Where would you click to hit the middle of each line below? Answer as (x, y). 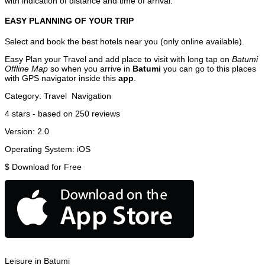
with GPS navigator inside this (62, 78)
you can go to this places (209, 68)
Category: (24, 96)
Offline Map (26, 68)
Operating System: (41, 149)
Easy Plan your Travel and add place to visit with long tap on (118, 59)
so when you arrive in (90, 68)
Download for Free (47, 167)
